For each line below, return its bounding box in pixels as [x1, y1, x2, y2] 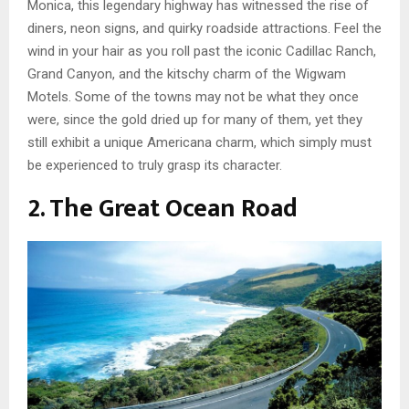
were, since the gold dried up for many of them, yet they [27, 110, 362, 128]
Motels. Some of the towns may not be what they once [27, 88, 359, 105]
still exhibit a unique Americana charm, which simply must [27, 133, 372, 151]
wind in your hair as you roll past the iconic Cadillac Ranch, [27, 42, 376, 59]
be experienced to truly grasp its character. [27, 156, 282, 173]
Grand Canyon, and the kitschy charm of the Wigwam [27, 65, 346, 82]
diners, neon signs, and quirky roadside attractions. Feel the [27, 19, 382, 37]
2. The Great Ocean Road [27, 186, 298, 230]
